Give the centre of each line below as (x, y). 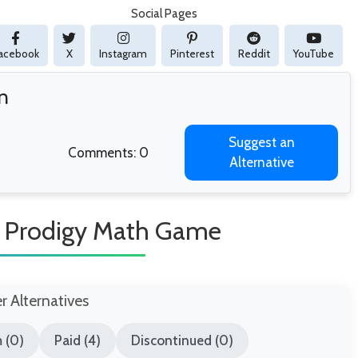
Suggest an (261, 143)
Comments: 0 (108, 153)
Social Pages (165, 14)
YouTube (313, 54)
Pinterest (193, 54)
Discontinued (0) (183, 341)
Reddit (254, 54)
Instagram (123, 54)
